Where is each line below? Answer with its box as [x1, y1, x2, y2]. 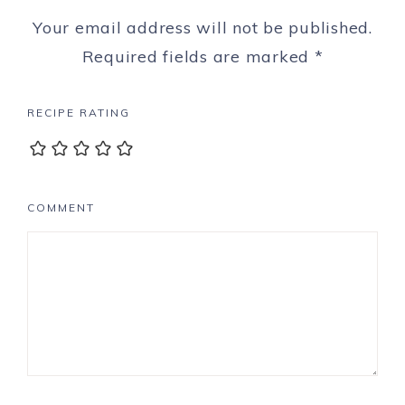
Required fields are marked [81, 46, 315, 68]
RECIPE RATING [27, 106, 130, 120]
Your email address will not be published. [33, 17, 372, 39]
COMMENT [27, 200, 95, 214]
